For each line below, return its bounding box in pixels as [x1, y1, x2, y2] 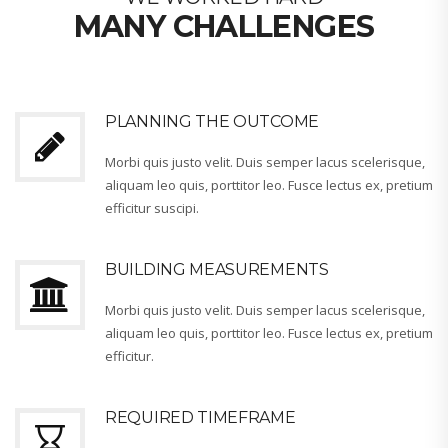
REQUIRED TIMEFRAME [105, 408, 296, 428]
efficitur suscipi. [105, 199, 199, 218]
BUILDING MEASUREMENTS [105, 260, 329, 280]
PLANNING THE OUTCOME [105, 112, 319, 132]
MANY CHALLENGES [73, 8, 375, 46]
